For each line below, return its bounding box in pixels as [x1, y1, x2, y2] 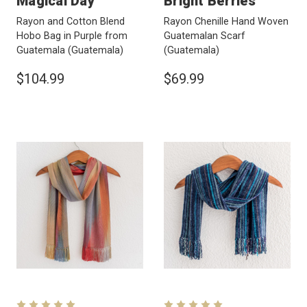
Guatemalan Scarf [164, 29, 245, 42]
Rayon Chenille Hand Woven [164, 15, 288, 27]
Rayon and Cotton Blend [16, 15, 125, 27]
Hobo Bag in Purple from [16, 29, 127, 42]
